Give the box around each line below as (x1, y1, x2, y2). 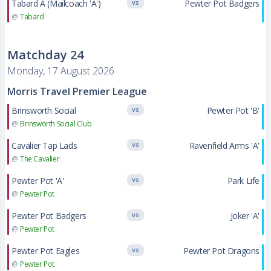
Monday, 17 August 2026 (7, 64, 114, 77)
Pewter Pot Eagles (11, 245, 80, 256)
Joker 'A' (230, 210, 260, 221)
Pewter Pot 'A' (11, 175, 64, 186)
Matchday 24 (7, 47, 83, 63)
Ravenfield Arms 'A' (189, 140, 260, 151)
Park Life (227, 175, 260, 186)
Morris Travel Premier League (7, 85, 147, 98)
